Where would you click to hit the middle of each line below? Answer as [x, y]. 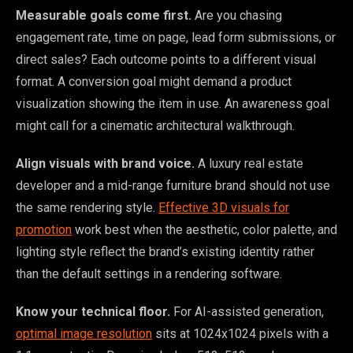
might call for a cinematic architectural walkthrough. [155, 126]
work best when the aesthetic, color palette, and [204, 230]
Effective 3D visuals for [224, 208]
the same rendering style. [87, 208]
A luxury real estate [249, 164]
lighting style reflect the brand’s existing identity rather [165, 252]
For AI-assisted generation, [247, 312]
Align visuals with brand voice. [105, 164]
